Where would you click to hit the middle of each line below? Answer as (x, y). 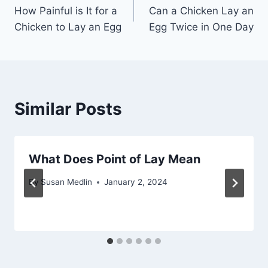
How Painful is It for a (66, 10)
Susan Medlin (67, 182)
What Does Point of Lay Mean (115, 159)
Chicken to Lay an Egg (68, 27)
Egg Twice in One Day (201, 27)
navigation (57, 19)
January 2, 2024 (136, 182)
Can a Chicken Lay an (201, 10)
